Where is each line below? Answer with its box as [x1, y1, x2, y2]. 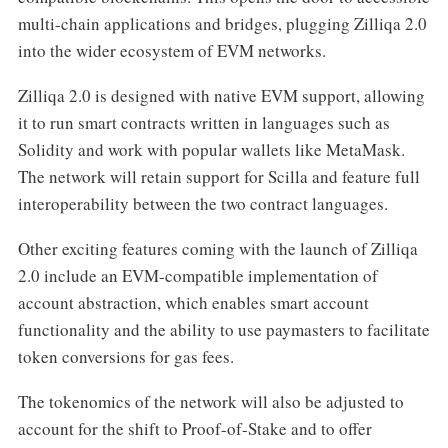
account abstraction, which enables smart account [17, 290, 369, 314]
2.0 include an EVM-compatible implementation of [17, 263, 378, 287]
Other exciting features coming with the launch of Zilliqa [17, 236, 418, 260]
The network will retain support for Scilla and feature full [17, 164, 420, 188]
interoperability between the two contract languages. [17, 191, 388, 215]
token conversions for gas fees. [17, 344, 234, 368]
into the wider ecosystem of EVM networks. [17, 38, 326, 62]
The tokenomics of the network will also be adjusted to [17, 389, 404, 413]
